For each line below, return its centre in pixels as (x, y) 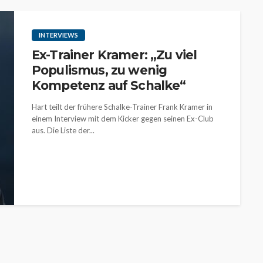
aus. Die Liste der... (63, 130)
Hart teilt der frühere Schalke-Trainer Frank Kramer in (122, 107)
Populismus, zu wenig (100, 70)
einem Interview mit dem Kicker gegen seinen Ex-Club (123, 119)
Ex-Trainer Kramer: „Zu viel (114, 55)
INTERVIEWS (58, 35)
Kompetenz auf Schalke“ (109, 85)
